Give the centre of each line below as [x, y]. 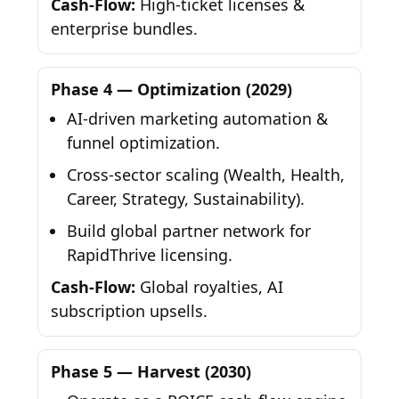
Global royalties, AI [210, 287]
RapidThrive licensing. [150, 255]
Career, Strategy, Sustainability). [186, 199]
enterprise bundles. [125, 29]
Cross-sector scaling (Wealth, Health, [206, 175]
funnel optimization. [144, 143]
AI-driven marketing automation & [198, 119]
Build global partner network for [189, 231]
